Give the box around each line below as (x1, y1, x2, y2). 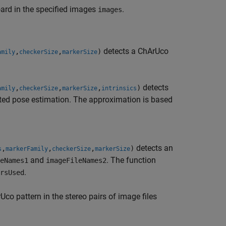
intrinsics (101, 85, 137, 92)
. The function (106, 155, 156, 165)
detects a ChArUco (101, 46, 168, 56)
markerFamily (6, 145, 48, 152)
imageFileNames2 (46, 156, 106, 164)
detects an (134, 143, 173, 153)
